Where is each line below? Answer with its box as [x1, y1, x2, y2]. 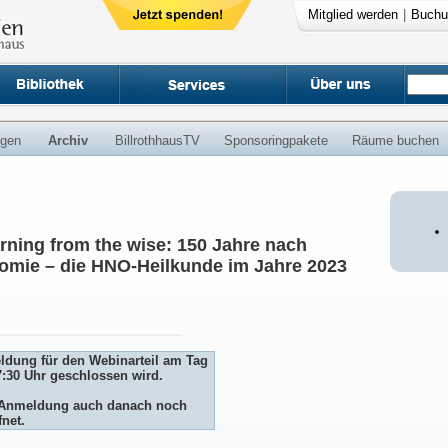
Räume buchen [352, 133, 439, 148]
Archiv [48, 133, 88, 148]
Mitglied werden [307, 7, 398, 22]
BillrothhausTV [115, 133, 200, 148]
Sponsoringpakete [224, 133, 328, 148]
